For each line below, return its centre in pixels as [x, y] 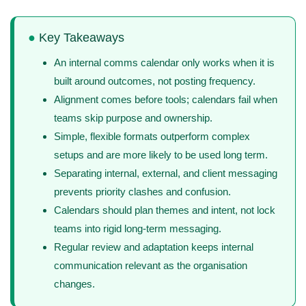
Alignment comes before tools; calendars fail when [166, 100]
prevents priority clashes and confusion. [142, 192]
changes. [74, 284]
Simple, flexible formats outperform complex [152, 137]
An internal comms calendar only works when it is [164, 63]
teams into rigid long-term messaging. [138, 229]
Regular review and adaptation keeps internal [154, 247]
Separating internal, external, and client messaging [166, 173]
